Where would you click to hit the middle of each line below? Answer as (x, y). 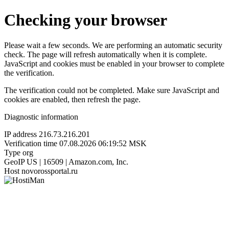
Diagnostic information (41, 117)
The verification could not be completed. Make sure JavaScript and (112, 90)
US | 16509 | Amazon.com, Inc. (77, 162)
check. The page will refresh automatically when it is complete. (106, 54)
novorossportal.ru (50, 171)
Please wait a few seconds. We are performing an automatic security (113, 45)
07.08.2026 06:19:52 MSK (103, 143)
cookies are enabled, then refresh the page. (72, 99)
